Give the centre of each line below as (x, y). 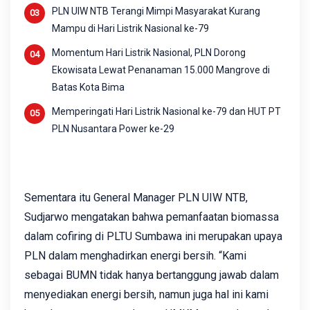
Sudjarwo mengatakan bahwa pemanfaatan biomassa (152, 217)
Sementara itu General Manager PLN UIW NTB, (136, 197)
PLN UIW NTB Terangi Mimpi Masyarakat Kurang (156, 11)
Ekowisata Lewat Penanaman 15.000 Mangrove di (161, 70)
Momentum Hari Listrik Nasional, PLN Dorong (149, 52)
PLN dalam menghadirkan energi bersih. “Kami (135, 255)
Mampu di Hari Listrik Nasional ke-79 (130, 28)
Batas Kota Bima (88, 87)
